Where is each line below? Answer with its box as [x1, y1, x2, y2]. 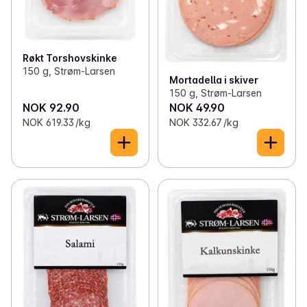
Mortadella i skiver [169, 73, 258, 86]
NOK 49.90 [169, 100, 225, 114]
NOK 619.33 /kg [23, 116, 90, 128]
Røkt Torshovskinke [23, 51, 117, 64]
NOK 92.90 [23, 100, 79, 114]
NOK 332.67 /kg [169, 116, 238, 128]
